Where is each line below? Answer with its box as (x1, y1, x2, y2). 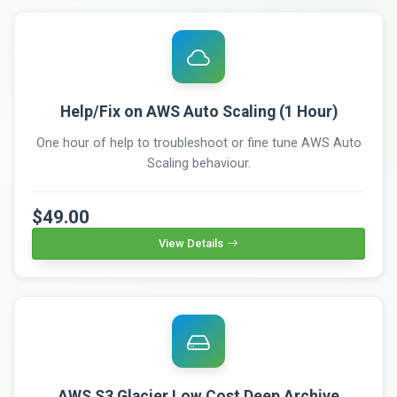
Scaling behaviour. (146, 155, 251, 171)
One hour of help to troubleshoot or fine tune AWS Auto (35, 135, 362, 151)
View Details (159, 236, 223, 250)
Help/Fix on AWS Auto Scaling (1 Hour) (59, 102, 338, 121)
